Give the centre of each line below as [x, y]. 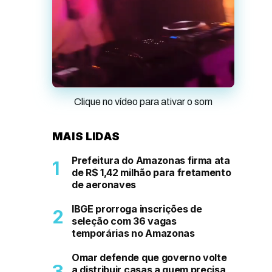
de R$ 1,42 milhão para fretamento [151, 173]
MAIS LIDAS [86, 137]
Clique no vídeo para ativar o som [143, 102]
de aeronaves [104, 185]
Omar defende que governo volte [149, 258]
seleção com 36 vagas [124, 221]
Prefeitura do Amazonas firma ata [151, 161]
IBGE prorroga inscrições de [137, 209]
